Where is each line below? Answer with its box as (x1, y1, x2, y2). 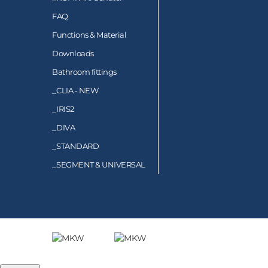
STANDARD (56, 141, 99, 151)
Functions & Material (52, 29, 126, 39)
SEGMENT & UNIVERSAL (56, 159, 145, 169)
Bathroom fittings (52, 66, 117, 77)
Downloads (52, 48, 94, 58)
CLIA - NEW (56, 85, 98, 95)
